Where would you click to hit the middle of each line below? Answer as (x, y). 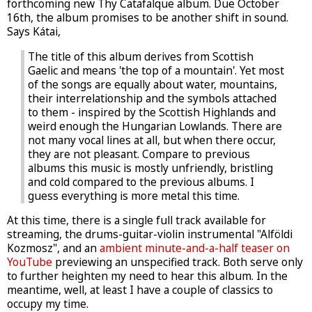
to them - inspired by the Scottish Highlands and (152, 112)
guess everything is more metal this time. (134, 196)
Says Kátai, (34, 32)
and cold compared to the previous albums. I (141, 182)
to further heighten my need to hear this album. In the (147, 276)
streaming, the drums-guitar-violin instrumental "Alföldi (150, 234)
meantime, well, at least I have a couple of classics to (140, 290)
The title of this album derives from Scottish (141, 56)
